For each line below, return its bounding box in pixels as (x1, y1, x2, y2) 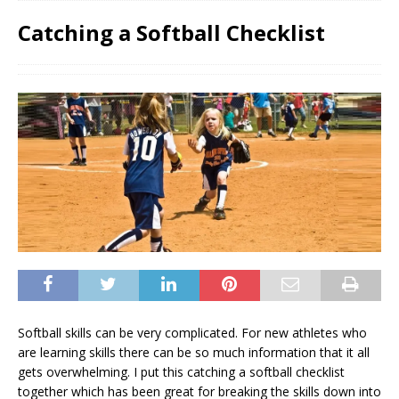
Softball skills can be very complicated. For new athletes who (18, 323, 367, 341)
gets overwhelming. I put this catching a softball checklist (18, 362, 345, 380)
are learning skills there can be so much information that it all (18, 343, 370, 361)
